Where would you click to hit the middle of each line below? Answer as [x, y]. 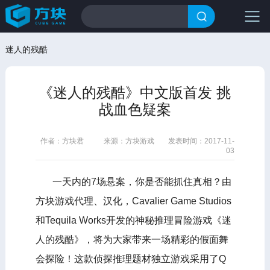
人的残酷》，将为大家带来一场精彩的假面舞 [132, 239]
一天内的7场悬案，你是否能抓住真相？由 [133, 181]
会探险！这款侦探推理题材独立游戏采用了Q [130, 259]
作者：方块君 [62, 141]
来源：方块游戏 [129, 141]
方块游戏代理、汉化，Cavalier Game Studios [133, 201]
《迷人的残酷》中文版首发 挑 [135, 92]
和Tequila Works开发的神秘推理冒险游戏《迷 [133, 220]
